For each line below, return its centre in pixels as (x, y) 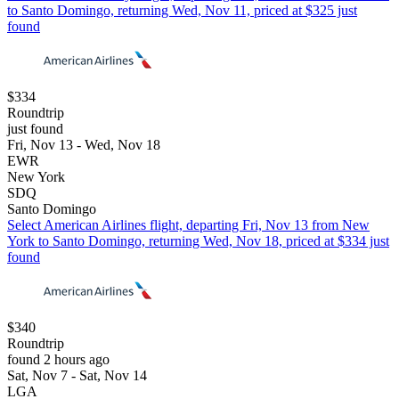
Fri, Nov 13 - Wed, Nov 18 (84, 145)
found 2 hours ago (58, 360)
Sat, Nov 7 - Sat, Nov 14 (77, 376)
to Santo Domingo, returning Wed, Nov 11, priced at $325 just (182, 11)
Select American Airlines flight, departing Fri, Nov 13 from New (188, 225)
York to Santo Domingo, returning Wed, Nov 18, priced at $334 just (198, 241)
